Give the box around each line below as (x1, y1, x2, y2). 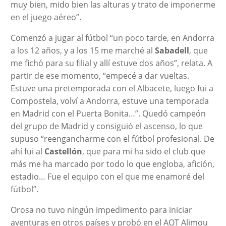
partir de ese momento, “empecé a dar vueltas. (10, 70, 189, 81)
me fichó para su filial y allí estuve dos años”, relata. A (10, 57, 212, 69)
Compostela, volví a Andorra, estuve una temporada (10, 95, 209, 106)
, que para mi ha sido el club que (82, 145, 205, 157)
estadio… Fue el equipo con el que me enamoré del (10, 171, 204, 182)
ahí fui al (10, 145, 44, 157)
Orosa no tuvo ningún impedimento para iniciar (10, 204, 192, 215)
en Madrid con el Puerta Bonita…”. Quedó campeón (10, 107, 206, 119)
